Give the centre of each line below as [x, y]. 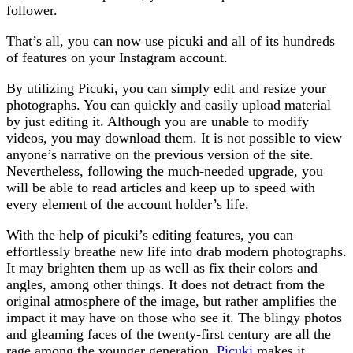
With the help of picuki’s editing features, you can [150, 235]
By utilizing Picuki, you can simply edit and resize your [166, 89]
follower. [32, 11]
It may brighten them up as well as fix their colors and [162, 268]
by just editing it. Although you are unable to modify [158, 122]
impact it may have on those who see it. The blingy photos [174, 318]
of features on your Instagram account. [117, 58]
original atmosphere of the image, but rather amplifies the [171, 301]
